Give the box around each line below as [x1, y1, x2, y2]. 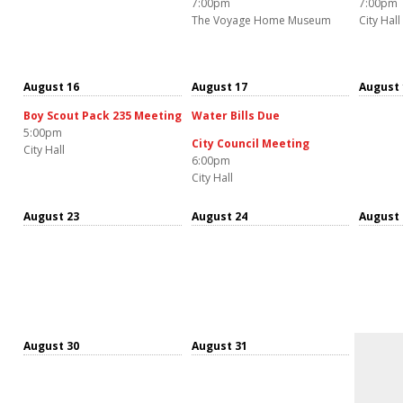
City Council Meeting [192, 135, 309, 151]
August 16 [23, 78, 79, 94]
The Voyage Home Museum [192, 12, 331, 28]
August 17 [192, 78, 247, 94]
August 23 [23, 208, 79, 224]
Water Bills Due [192, 107, 280, 123]
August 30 [23, 337, 79, 354]
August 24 [192, 208, 247, 224]
